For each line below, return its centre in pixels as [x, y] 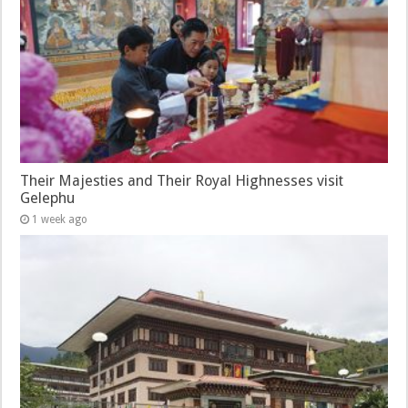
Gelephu [48, 198]
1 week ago [60, 219]
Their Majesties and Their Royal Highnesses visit [182, 180]
